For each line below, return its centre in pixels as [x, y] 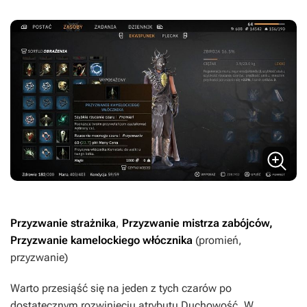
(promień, [219, 240]
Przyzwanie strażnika [63, 223]
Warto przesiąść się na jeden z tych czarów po [121, 288]
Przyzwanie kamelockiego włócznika [103, 240]
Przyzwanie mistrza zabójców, [197, 223]
